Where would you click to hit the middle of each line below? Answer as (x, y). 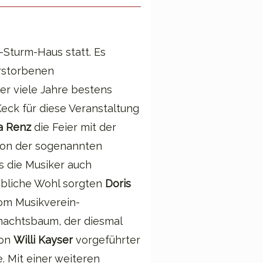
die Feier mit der (74, 127)
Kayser (57, 240)
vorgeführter (108, 240)
